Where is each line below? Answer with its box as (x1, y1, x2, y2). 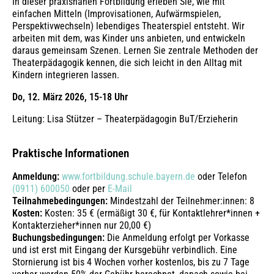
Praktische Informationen (12, 146, 129, 160)
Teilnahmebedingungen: (12, 194, 110, 207)
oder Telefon (195, 170, 247, 182)
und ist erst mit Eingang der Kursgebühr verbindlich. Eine (12, 243, 237, 256)
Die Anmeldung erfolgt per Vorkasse (107, 231, 250, 243)
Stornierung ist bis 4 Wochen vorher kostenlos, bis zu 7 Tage (12, 256, 250, 268)
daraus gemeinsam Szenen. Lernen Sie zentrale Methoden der (12, 44, 258, 56)
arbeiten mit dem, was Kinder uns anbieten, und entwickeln (12, 32, 245, 44)
